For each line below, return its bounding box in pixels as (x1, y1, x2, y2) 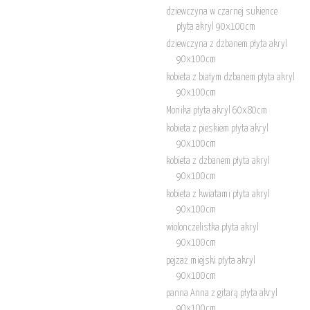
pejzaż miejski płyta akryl (165, 255, 255, 266)
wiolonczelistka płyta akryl (165, 222, 259, 232)
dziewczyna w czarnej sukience (165, 6, 277, 17)
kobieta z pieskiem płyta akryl (165, 123, 268, 134)
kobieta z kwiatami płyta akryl (165, 190, 270, 200)
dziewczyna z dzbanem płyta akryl (165, 39, 287, 50)
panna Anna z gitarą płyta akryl (165, 289, 277, 299)
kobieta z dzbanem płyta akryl (165, 156, 270, 167)
